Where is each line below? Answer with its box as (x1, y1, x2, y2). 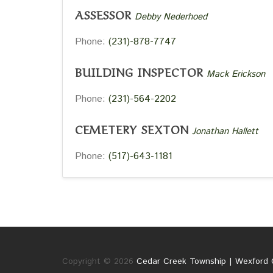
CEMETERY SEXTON (75, 120, 189, 137)
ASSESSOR (75, 5, 132, 23)
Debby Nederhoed (135, 10, 207, 23)
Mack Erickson (207, 68, 265, 80)
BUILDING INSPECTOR (75, 63, 204, 80)
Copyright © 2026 (62, 255, 136, 268)
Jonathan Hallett (192, 125, 258, 138)
